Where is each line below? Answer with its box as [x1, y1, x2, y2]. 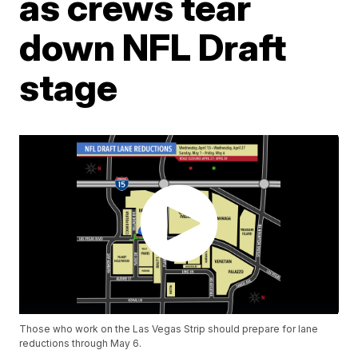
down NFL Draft [19, 25, 287, 70]
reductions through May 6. [19, 337, 142, 350]
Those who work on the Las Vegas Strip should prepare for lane [19, 323, 319, 336]
